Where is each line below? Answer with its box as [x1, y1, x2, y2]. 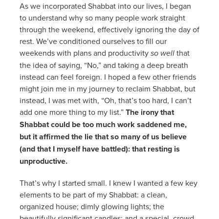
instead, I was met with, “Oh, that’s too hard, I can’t [20, 94, 192, 106]
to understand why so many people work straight [20, 12, 185, 23]
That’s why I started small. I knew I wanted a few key [20, 177, 197, 188]
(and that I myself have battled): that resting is [20, 143, 180, 154]
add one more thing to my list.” [20, 106, 126, 117]
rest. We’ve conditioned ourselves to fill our [20, 35, 167, 46]
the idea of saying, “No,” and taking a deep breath [20, 59, 188, 70]
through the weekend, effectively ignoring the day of [20, 23, 199, 35]
